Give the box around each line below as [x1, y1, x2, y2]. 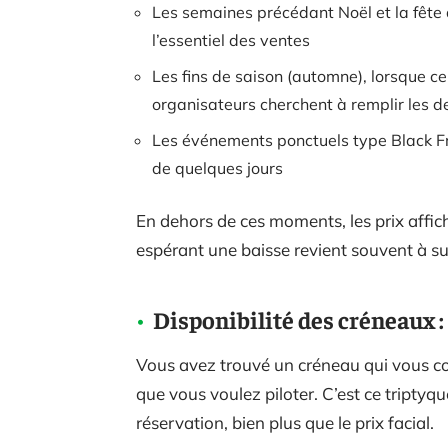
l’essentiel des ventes [152, 30, 310, 51]
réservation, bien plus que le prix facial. [136, 412, 434, 434]
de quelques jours [152, 158, 283, 179]
